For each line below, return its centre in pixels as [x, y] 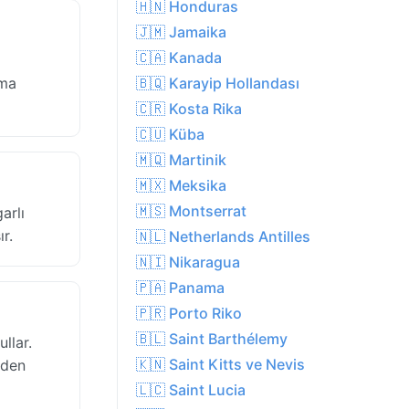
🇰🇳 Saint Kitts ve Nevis [220, 365]
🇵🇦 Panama [180, 288]
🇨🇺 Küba [170, 135]
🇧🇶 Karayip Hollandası [218, 84]
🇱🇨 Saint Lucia [191, 390]
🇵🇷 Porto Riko [189, 314]
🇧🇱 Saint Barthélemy [212, 339]
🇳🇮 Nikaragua [188, 262]
